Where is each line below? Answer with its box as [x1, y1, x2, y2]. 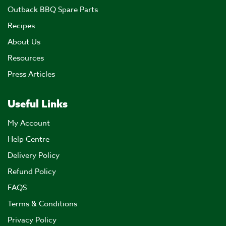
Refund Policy [8, 165, 56, 177]
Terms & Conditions [8, 198, 77, 209]
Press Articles [8, 68, 55, 80]
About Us [8, 36, 40, 47]
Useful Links [8, 97, 68, 110]
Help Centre [8, 133, 49, 145]
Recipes [8, 20, 35, 31]
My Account [8, 117, 50, 129]
